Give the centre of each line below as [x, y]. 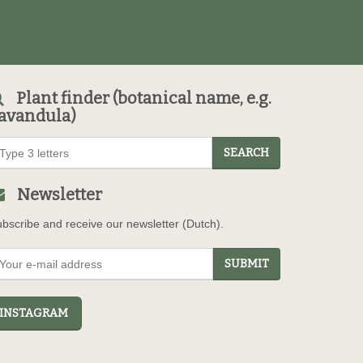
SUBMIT [247, 264]
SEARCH [246, 153]
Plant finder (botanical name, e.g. [144, 98]
